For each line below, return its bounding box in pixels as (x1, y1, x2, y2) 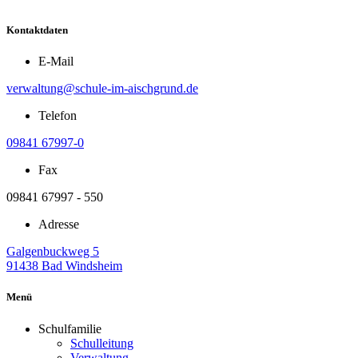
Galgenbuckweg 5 (6, 245, 99, 259)
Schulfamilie (38, 321, 101, 336)
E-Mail (38, 54, 74, 69)
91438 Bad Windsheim (6, 259, 122, 273)
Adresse (38, 217, 79, 232)
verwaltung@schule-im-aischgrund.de (6, 82, 198, 96)
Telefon (38, 109, 77, 123)
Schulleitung (70, 336, 133, 350)
